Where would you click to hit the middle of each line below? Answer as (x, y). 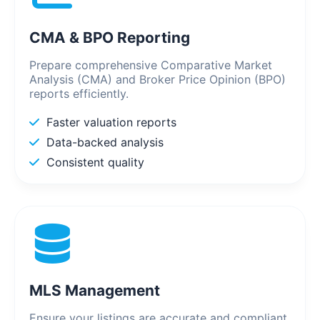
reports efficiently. (79, 94)
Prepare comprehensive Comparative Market (151, 65)
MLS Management (95, 291)
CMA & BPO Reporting (110, 38)
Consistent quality (95, 162)
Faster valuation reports (111, 122)
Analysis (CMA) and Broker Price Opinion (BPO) (157, 80)
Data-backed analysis (105, 142)
